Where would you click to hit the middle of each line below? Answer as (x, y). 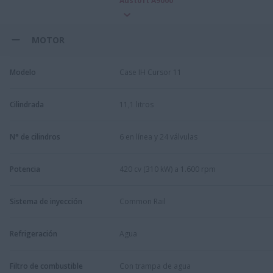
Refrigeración (34, 233)
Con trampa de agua (155, 266)
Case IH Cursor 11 (151, 72)
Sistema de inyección (46, 201)
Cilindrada (27, 104)
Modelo (23, 72)
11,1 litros (136, 104)
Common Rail (143, 201)
